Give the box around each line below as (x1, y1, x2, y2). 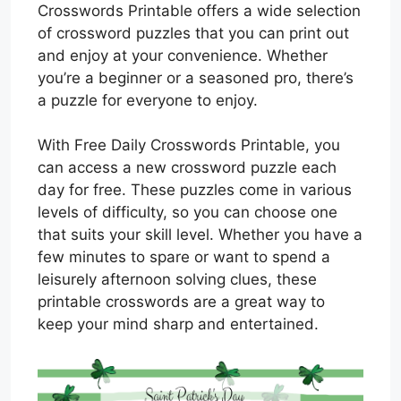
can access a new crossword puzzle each (38, 158, 337, 176)
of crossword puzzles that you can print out (38, 23, 349, 42)
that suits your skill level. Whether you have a (38, 226, 363, 243)
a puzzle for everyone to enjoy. (38, 90, 258, 109)
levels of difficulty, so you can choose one (38, 203, 337, 221)
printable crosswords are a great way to (38, 293, 325, 311)
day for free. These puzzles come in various (38, 181, 352, 199)
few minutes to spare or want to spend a (38, 248, 330, 266)
